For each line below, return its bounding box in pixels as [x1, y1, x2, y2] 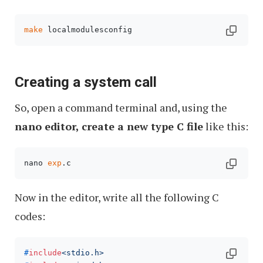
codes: [15, 209, 45, 224]
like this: [203, 119, 248, 134]
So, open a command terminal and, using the [15, 100, 227, 115]
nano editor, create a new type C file [15, 119, 203, 134]
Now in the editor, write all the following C [15, 190, 219, 205]
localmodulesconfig [43, 25, 132, 35]
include [29, 248, 62, 258]
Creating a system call [15, 74, 157, 91]
